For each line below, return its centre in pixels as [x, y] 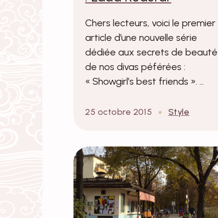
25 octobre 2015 [119, 112]
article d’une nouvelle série [141, 37]
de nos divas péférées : [135, 66]
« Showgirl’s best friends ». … [145, 81]
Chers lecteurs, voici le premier [150, 23]
